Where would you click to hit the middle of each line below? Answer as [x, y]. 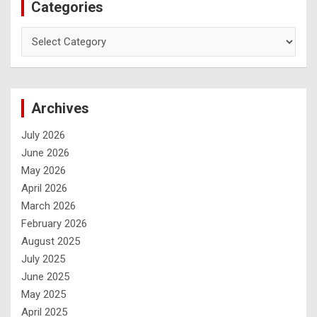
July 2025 [43, 259]
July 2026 [43, 135]
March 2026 [48, 206]
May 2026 [44, 170]
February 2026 [54, 223]
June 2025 [45, 276]
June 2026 [45, 152]
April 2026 [44, 188]
